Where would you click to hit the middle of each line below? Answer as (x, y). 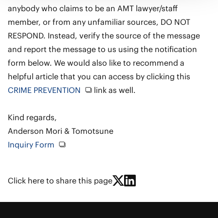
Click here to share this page (60, 181)
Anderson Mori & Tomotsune (61, 131)
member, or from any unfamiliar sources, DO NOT (99, 22)
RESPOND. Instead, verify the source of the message (104, 36)
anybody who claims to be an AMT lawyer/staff (93, 8)
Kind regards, (32, 117)
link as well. (114, 90)
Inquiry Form (31, 145)
